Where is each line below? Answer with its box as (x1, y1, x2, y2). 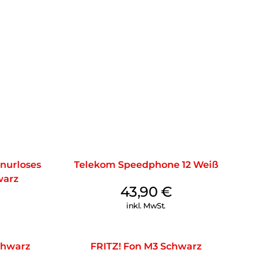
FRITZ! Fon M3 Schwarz (90, 241, 202, 252)
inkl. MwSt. (126, 201, 166, 211)
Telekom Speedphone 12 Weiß (73, 159, 218, 171)
